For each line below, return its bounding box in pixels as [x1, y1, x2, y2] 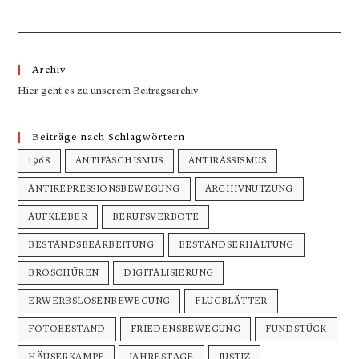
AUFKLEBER [28, 212, 88, 222]
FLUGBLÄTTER [195, 296, 268, 306]
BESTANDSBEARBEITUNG [28, 240, 155, 250]
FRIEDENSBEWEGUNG [130, 325, 241, 334]
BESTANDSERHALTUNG [179, 240, 294, 250]
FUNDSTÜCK [265, 325, 327, 334]
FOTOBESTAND [28, 325, 106, 334]
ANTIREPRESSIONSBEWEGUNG [28, 184, 180, 194]
